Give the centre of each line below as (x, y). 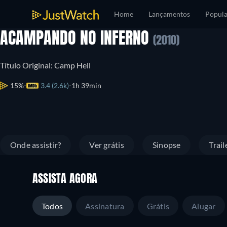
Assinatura (105, 206)
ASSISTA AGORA (65, 179)
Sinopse (166, 145)
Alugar (204, 206)
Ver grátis (107, 145)
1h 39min (86, 85)
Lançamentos (169, 14)
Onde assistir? (36, 145)
